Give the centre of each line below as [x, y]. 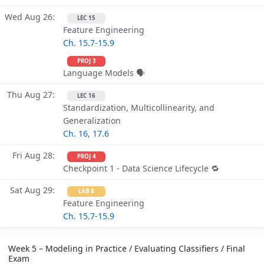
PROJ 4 [86, 157]
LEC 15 [86, 18]
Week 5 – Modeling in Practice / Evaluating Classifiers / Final [127, 249]
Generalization [92, 121]
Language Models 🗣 [104, 73]
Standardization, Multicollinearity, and [139, 108]
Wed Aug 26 [29, 17]
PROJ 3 [86, 61]
